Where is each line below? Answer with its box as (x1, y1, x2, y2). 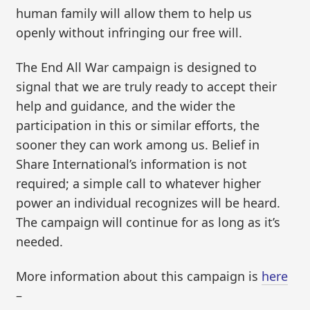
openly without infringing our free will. (16, 24, 243, 42)
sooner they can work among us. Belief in (16, 136, 260, 154)
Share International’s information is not (16, 156, 248, 173)
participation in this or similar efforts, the (16, 117, 260, 134)
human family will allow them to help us (16, 5, 253, 22)
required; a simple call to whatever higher (16, 175, 262, 192)
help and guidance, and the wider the (16, 98, 236, 115)
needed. (16, 233, 64, 250)
